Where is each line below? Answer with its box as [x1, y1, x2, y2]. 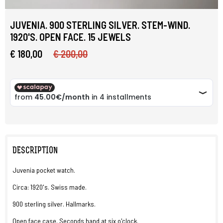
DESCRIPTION [12, 146, 58, 156]
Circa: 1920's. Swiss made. [12, 183, 87, 191]
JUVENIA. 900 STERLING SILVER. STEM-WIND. [10, 19, 190, 31]
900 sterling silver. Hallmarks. [12, 200, 96, 208]
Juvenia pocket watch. [12, 166, 75, 174]
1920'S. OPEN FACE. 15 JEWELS [10, 31, 131, 43]
